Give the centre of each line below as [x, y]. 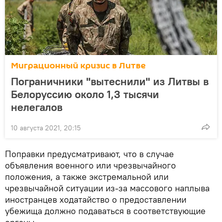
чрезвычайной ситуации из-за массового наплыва [107, 188]
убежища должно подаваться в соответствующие [105, 211]
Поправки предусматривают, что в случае [89, 154]
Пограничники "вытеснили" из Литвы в [110, 81]
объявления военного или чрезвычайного [90, 165]
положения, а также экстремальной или [87, 176]
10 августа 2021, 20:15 [46, 128]
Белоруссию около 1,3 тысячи [85, 94]
